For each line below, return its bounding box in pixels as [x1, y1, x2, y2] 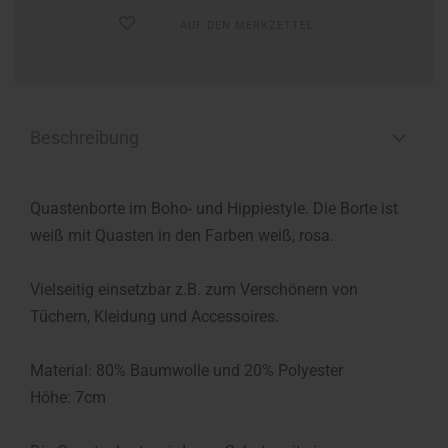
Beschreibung [30, 127, 139, 148]
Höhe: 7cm [30, 388, 106, 407]
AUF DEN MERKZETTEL [180, 19, 315, 32]
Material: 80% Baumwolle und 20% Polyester [30, 361, 343, 380]
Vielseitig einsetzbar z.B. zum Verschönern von [30, 280, 358, 299]
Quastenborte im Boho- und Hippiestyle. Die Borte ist [30, 199, 398, 218]
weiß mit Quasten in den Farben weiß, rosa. [30, 226, 334, 245]
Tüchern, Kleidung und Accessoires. [30, 307, 279, 326]
